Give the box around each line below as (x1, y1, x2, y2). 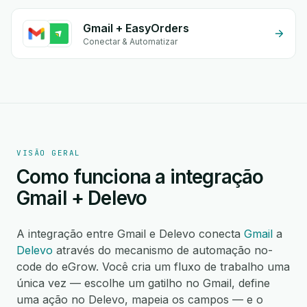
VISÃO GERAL (16, 148, 81, 158)
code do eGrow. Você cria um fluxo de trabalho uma (16, 260, 290, 273)
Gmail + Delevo (16, 186, 147, 210)
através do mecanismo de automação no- (53, 243, 273, 257)
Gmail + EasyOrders (83, 21, 189, 35)
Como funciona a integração (16, 165, 264, 188)
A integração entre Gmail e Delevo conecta (16, 227, 244, 241)
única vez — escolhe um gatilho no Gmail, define (16, 276, 270, 290)
